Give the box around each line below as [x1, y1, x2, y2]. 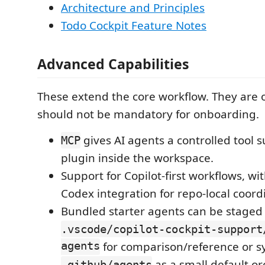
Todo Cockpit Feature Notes [61, 17, 206, 33]
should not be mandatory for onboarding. [37, 106, 259, 122]
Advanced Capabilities [37, 54, 189, 74]
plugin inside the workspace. [61, 150, 214, 166]
